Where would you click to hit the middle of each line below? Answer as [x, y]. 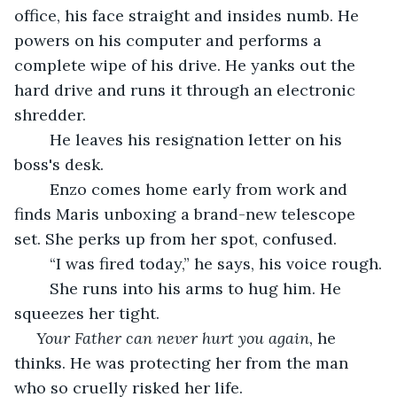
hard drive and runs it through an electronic [187, 90]
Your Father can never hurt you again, [175, 338]
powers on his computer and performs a [170, 40]
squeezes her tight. [87, 313]
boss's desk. [59, 164]
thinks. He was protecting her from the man [183, 362]
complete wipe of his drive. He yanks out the [187, 65]
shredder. [52, 114]
